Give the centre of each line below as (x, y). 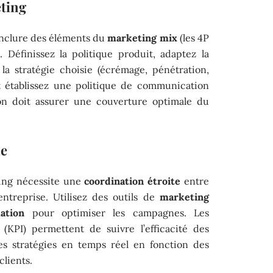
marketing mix (142, 37)
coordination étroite (133, 181)
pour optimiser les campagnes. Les (117, 212)
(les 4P (193, 37)
